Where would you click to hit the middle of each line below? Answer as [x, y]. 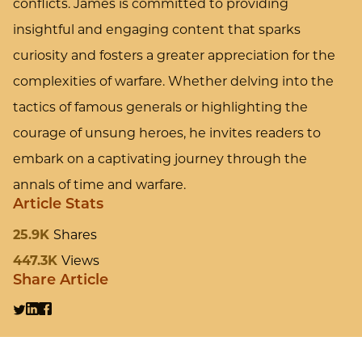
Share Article [61, 281]
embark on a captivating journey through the [160, 159]
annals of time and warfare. [99, 185]
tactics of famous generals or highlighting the [160, 107]
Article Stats [58, 205]
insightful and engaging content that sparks [157, 30]
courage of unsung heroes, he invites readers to [167, 133]
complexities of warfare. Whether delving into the [173, 82]
